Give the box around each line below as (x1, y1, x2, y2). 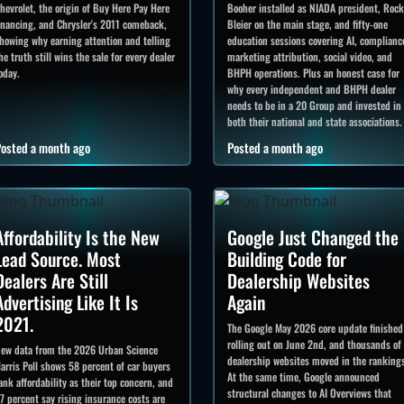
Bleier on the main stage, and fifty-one (226, 16, 388, 32)
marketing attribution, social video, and (226, 49, 392, 65)
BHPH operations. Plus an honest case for (226, 65, 399, 81)
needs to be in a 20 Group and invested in (226, 97, 401, 114)
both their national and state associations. (226, 114, 402, 130)
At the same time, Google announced (226, 369, 380, 385)
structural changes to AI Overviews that (226, 385, 391, 401)
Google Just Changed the (226, 224, 399, 252)
